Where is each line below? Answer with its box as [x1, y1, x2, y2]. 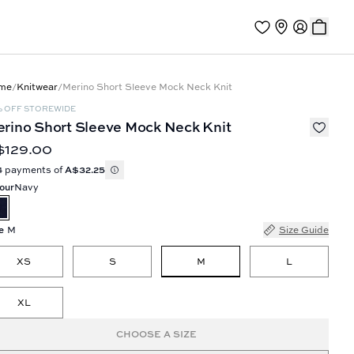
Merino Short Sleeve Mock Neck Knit [62, 80, 232, 93]
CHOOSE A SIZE [116, 327, 197, 341]
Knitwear [17, 80, 58, 93]
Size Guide [279, 223, 329, 236]
